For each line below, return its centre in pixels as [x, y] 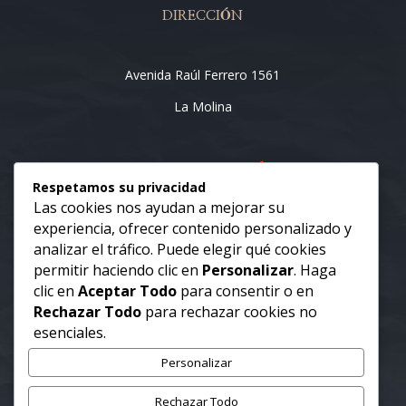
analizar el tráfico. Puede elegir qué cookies [180, 249]
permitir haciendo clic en [118, 270]
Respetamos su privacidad [119, 187]
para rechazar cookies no [229, 311]
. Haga [315, 270]
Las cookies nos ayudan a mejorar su [159, 207]
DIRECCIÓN [203, 15]
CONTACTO [203, 264]
